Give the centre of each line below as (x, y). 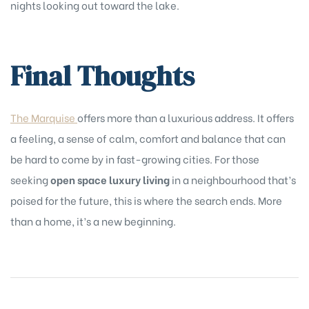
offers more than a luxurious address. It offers (186, 117)
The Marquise (44, 117)
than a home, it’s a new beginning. (93, 220)
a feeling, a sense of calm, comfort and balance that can (148, 138)
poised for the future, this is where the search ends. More (146, 200)
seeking (30, 179)
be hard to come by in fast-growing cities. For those (135, 158)
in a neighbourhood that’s (233, 179)
